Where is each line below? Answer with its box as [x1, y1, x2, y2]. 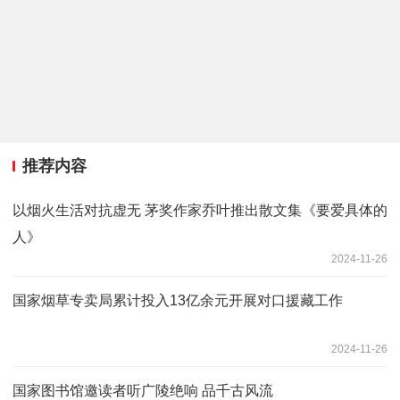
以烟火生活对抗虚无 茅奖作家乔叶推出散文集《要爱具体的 [12, 202, 387, 218]
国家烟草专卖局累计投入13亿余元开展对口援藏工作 [12, 292, 343, 308]
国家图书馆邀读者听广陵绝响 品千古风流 [12, 382, 273, 398]
